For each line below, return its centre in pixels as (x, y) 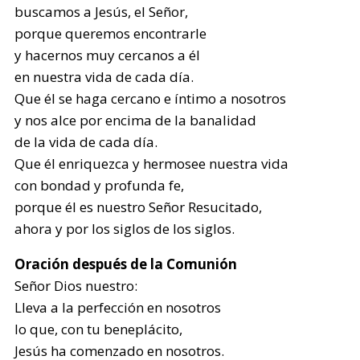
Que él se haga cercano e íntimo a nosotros (151, 98)
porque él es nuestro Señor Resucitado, (139, 207)
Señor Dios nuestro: (76, 286)
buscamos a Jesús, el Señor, (102, 12)
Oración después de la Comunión (126, 264)
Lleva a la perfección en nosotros (118, 307)
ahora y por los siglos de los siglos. (125, 229)
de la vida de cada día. (86, 142)
